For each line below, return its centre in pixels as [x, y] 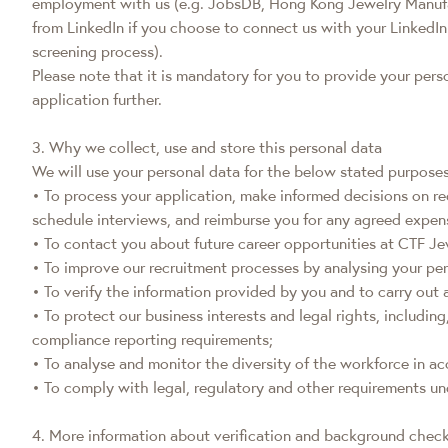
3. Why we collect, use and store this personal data [207, 147]
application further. [97, 99]
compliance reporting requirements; [152, 339]
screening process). [97, 51]
